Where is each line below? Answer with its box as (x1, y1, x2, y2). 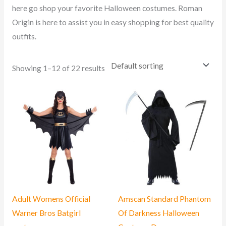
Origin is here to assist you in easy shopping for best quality (12, 17, 214, 27)
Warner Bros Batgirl (12, 208, 81, 217)
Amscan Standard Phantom (118, 194, 211, 203)
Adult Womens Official (12, 194, 90, 203)
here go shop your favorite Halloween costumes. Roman (12, 3, 202, 13)
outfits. (12, 31, 36, 41)
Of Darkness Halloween (118, 208, 199, 217)
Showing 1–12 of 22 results (12, 64, 105, 73)
